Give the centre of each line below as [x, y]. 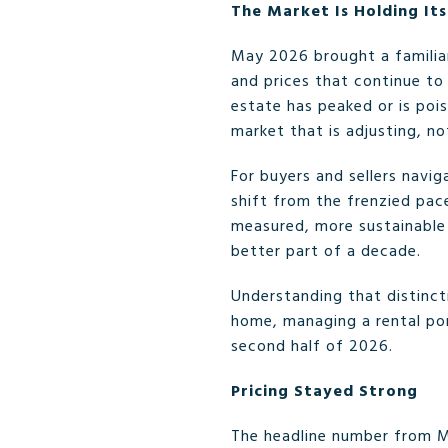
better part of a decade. [326, 252]
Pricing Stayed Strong [324, 392]
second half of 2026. [312, 347]
